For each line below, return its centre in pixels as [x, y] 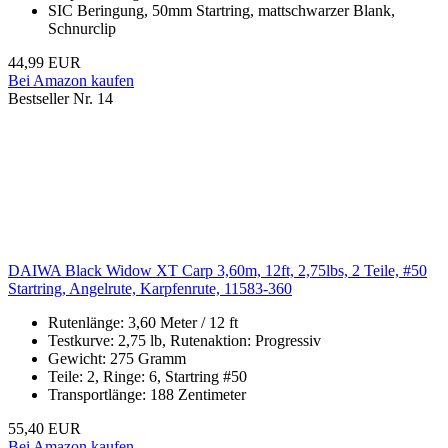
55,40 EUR [44, 429]
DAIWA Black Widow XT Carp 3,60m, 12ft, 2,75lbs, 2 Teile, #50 [217, 271]
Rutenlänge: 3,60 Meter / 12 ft [143, 323]
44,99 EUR [44, 63]
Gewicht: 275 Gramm [117, 359]
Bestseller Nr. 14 [60, 99]
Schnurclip [82, 29]
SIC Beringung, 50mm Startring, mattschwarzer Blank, [221, 11]
